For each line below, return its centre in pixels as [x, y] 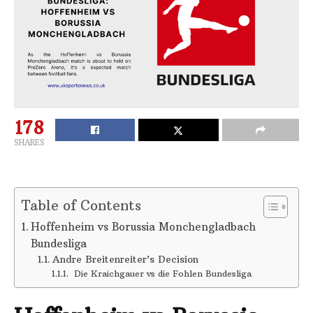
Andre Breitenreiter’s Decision [125, 259]
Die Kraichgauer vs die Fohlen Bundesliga [161, 273]
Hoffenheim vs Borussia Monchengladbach [144, 226]
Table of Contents [81, 205]
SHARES [29, 142]
